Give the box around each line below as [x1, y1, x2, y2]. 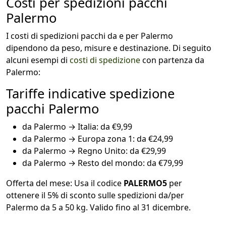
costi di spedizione [70, 54, 140, 66]
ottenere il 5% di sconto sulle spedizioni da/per [6, 190, 184, 201]
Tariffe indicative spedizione [6, 85, 175, 103]
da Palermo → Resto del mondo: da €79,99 [22, 157, 183, 169]
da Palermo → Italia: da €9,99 [22, 121, 132, 133]
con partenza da [140, 54, 204, 66]
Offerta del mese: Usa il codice [6, 178, 124, 189]
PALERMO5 [124, 178, 169, 189]
